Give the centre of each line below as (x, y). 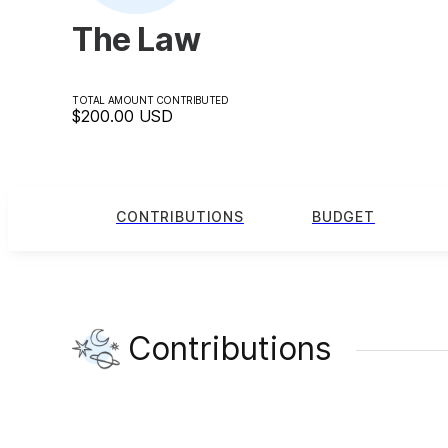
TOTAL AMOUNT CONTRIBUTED (150, 99)
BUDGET (343, 217)
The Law (136, 39)
